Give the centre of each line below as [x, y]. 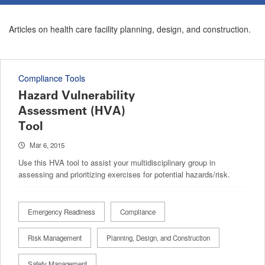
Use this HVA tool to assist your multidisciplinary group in [117, 162]
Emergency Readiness [62, 211]
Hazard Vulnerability [77, 95]
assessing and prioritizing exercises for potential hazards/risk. [124, 174]
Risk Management [55, 237]
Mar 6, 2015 [47, 145]
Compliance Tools [52, 78]
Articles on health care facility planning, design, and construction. [130, 29]
